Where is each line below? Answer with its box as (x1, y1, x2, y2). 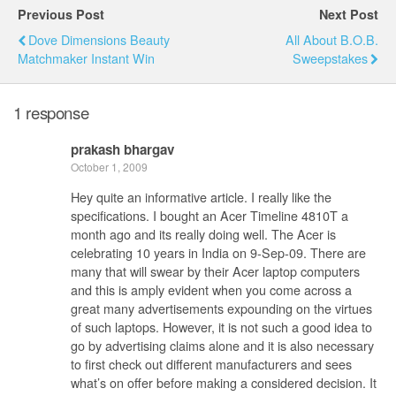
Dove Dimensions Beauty (28, 30, 170, 49)
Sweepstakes (293, 49, 368, 67)
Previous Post (18, 5, 104, 23)
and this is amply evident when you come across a (71, 279, 352, 299)
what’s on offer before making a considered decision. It (71, 372, 377, 392)
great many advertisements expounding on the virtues (71, 298, 372, 317)
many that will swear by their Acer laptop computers (71, 261, 360, 280)
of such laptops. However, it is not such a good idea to (71, 316, 372, 336)
